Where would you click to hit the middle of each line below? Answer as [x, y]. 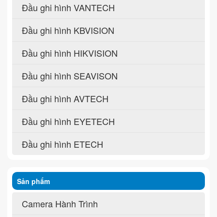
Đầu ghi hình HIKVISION [70, 53]
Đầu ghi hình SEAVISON [70, 75]
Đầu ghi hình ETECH [62, 144]
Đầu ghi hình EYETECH [68, 121]
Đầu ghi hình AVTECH [65, 98]
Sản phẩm [33, 181]
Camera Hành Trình [60, 203]
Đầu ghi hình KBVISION [68, 30]
